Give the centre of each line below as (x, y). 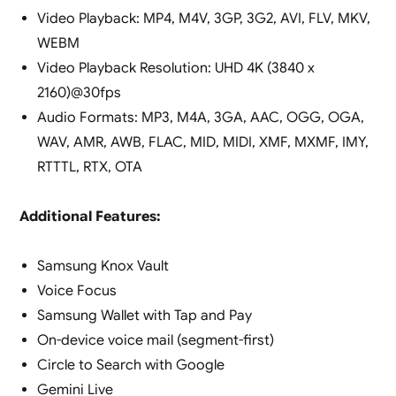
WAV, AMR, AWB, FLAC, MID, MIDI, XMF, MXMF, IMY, (202, 143)
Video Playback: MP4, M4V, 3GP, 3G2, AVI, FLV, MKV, (203, 19)
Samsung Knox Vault (103, 267)
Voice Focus (76, 291)
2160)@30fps (79, 93)
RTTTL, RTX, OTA (89, 168)
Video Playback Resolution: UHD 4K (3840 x (175, 69)
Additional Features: (90, 217)
